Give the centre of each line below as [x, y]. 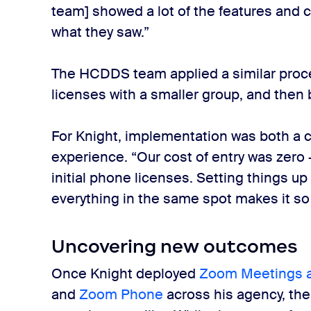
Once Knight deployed [126, 274]
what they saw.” [102, 32]
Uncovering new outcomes [175, 246]
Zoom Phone [121, 294]
